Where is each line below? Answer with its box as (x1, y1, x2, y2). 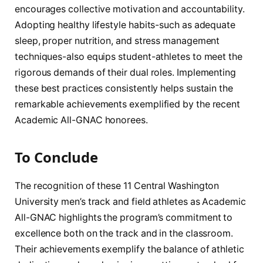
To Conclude (15, 147, 99, 167)
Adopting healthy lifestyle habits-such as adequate (15, 19, 236, 31)
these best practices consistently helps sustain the (15, 82, 233, 94)
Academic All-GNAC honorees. (15, 114, 148, 126)
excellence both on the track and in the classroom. (15, 228, 234, 240)
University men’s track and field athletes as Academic (15, 196, 246, 208)
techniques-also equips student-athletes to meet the (15, 50, 242, 62)
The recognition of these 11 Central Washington (15, 180, 220, 192)
